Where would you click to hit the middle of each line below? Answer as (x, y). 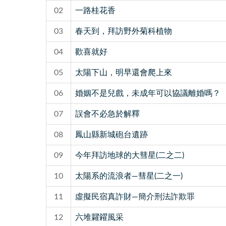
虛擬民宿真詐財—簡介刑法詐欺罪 (135, 196)
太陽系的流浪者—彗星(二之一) (129, 176)
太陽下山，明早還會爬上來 (123, 72)
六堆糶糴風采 (99, 217)
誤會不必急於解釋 (107, 114)
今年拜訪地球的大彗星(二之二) (129, 155)
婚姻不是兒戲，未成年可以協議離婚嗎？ (148, 93)
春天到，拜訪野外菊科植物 (123, 31)
